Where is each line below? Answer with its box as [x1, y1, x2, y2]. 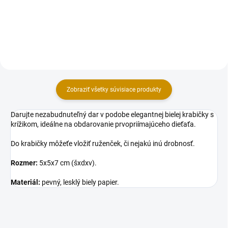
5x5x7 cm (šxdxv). [38, 158, 97, 167]
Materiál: [11, 178, 40, 186]
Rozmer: [11, 158, 38, 167]
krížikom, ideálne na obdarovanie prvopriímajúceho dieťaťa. [11, 120, 196, 128]
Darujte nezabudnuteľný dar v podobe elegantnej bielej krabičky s [11, 110, 214, 119]
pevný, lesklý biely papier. [40, 178, 119, 186]
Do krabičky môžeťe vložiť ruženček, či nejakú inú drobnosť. [11, 139, 195, 148]
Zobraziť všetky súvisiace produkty [67, 85, 161, 93]
